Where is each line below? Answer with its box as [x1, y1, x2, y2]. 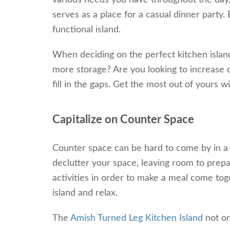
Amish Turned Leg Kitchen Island [70, 214, 203, 223]
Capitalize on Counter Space [52, 114, 194, 126]
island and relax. [52, 188, 118, 198]
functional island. [52, 25, 121, 35]
